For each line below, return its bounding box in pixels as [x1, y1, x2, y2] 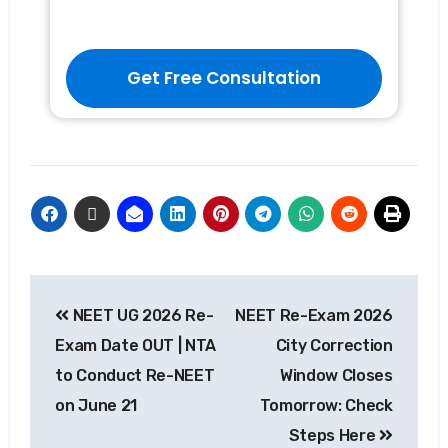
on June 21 [55, 396, 137, 416]
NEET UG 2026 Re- [68, 306, 214, 326]
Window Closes [279, 366, 393, 386]
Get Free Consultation [127, 65, 321, 90]
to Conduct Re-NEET [55, 366, 215, 386]
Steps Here [288, 426, 380, 446]
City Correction [275, 336, 393, 356]
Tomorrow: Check [259, 396, 393, 416]
